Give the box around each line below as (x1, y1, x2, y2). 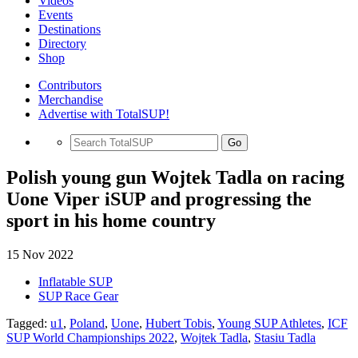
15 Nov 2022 (6, 247, 74, 261)
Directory (38, 37, 86, 50)
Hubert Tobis (145, 316, 212, 330)
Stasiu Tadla (254, 330, 316, 344)
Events (38, 8, 73, 22)
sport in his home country (6, 209, 216, 231)
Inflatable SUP (38, 274, 113, 288)
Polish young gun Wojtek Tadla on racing (6, 166, 344, 188)
